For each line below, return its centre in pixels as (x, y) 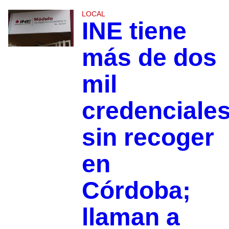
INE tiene (134, 31)
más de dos (149, 58)
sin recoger (148, 138)
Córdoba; (136, 191)
